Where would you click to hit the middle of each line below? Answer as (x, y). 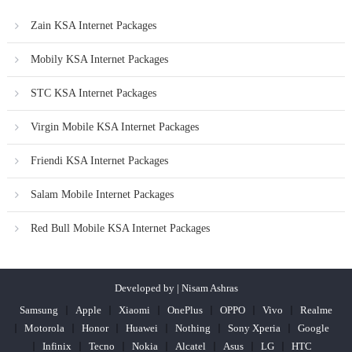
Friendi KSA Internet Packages (99, 160)
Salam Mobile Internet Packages (102, 194)
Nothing (193, 328)
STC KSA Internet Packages (93, 93)
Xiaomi (134, 310)
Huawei (142, 328)
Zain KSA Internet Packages (93, 25)
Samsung (39, 310)
